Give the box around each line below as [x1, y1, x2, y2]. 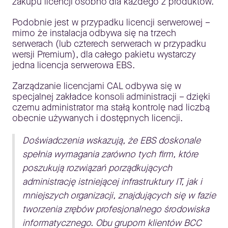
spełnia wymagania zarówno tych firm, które [22, 148, 198, 160]
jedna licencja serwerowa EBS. [12, 59, 135, 71]
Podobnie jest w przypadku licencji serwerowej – [12, 16, 210, 28]
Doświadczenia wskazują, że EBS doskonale [22, 134, 201, 147]
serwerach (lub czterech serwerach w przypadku [12, 38, 206, 50]
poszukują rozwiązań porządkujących [22, 162, 172, 174]
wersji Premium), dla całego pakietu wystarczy [12, 48, 196, 61]
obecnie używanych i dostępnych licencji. [12, 112, 183, 124]
